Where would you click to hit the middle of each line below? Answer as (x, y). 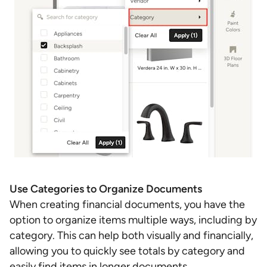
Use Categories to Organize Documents (106, 189)
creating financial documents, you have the (142, 204)
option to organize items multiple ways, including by (133, 220)
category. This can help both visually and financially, (131, 235)
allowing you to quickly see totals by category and (127, 251)
